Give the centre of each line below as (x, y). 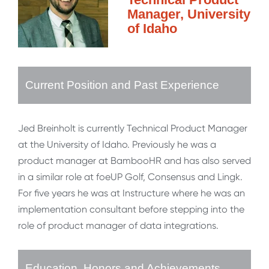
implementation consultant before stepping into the (131, 210)
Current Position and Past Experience (122, 85)
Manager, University (189, 14)
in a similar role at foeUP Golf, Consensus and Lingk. (130, 177)
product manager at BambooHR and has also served (134, 161)
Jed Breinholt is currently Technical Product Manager (133, 128)
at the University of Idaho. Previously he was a (117, 145)
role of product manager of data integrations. (118, 226)
